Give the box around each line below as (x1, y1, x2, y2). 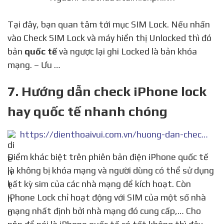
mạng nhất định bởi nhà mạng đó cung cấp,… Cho (7, 205, 201, 216)
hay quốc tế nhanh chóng (7, 103, 167, 119)
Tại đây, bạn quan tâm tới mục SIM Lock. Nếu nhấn (7, 18, 13, 29)
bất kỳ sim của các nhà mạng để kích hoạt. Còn (7, 178, 191, 189)
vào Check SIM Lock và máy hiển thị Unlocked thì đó (7, 32, 211, 43)
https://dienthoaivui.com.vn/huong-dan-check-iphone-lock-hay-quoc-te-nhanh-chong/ (201, 128, 208, 139)
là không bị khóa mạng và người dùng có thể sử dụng (7, 164, 214, 175)
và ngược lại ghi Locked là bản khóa (57, 45, 197, 56)
